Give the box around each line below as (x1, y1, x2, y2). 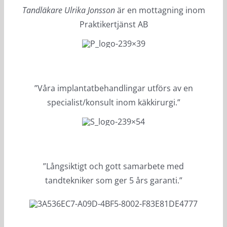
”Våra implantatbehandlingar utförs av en (34, 82, 193, 94)
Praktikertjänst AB (79, 18, 148, 30)
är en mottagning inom (115, 4, 205, 16)
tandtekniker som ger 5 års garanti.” (45, 174, 182, 186)
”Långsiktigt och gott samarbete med (43, 160, 184, 172)
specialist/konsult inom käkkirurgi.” (47, 96, 180, 108)
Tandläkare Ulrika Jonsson (22, 4, 115, 16)
